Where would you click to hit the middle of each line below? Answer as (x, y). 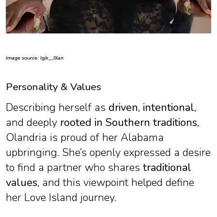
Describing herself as (57, 108)
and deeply (33, 123)
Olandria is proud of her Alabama (85, 138)
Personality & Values (54, 87)
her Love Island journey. (61, 198)
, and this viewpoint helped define (116, 183)
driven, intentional (151, 108)
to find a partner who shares (74, 168)
